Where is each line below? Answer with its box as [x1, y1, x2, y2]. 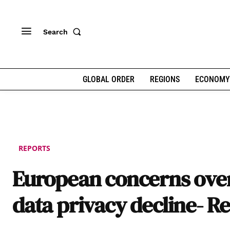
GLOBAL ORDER [82, 74, 135, 84]
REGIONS [149, 74, 180, 84]
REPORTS [18, 143, 50, 153]
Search [43, 27, 68, 36]
